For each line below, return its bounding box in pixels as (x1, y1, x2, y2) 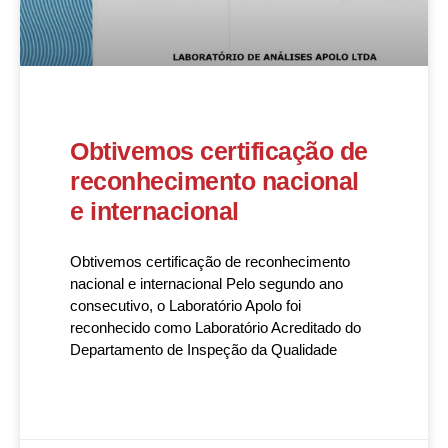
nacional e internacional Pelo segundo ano (70, 275, 343, 292)
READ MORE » (70, 401, 153, 415)
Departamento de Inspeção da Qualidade (70, 341, 337, 358)
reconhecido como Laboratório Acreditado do (70, 319, 361, 336)
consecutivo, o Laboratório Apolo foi (70, 297, 301, 314)
